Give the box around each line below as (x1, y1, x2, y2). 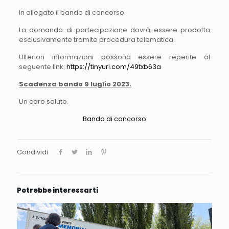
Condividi (17, 147, 48, 157)
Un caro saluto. (18, 97, 68, 107)
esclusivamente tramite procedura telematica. (18, 35, 175, 45)
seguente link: (18, 62, 66, 72)
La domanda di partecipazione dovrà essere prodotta (18, 25, 211, 35)
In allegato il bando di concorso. (18, 8, 126, 18)
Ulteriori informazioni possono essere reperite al (18, 52, 211, 62)
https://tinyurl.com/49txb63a (66, 62, 161, 72)
